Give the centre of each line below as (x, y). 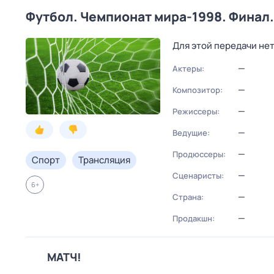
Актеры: (188, 68)
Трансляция (104, 160)
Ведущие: (191, 133)
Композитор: (198, 90)
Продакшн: (194, 218)
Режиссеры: (196, 111)
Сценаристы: (198, 176)
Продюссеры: (199, 154)
